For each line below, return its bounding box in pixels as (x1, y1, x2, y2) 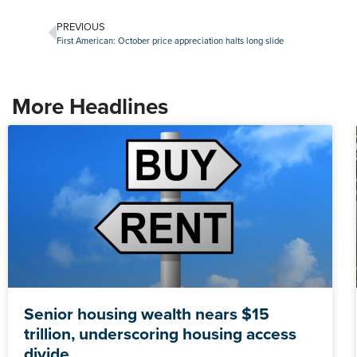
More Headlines (12, 90, 168, 123)
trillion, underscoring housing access (24, 320, 296, 346)
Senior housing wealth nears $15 (24, 300, 269, 326)
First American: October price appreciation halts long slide (57, 34, 284, 48)
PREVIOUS (57, 19, 105, 34)
